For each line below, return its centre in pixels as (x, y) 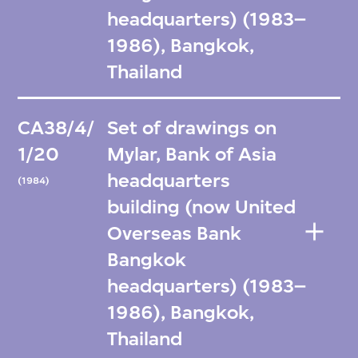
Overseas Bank (175, 233)
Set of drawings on (192, 127)
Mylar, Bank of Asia (192, 154)
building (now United (202, 207)
